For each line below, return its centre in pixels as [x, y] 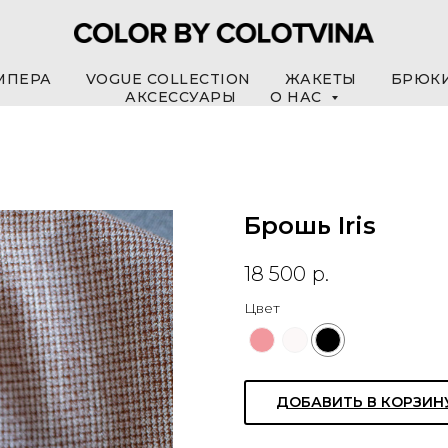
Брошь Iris [310, 225]
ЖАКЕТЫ [320, 79]
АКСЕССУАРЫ [180, 97]
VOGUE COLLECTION [168, 79]
